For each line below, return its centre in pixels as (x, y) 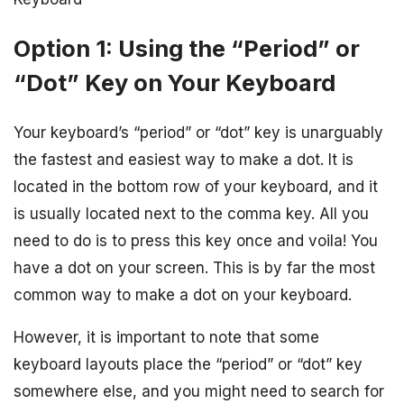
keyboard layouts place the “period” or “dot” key (188, 364)
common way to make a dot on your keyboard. (183, 294)
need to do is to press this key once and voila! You (196, 240)
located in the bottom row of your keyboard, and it (196, 186)
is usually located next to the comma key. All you (191, 213)
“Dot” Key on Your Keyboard (174, 82)
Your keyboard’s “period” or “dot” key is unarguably (198, 132)
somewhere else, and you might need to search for (199, 391)
